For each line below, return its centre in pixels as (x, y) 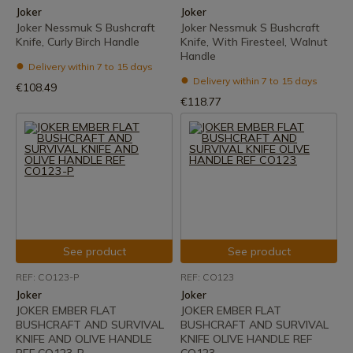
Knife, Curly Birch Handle (78, 42)
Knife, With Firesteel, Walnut (254, 42)
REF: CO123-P (47, 277)
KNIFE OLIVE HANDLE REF (246, 339)
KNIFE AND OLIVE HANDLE (84, 339)
